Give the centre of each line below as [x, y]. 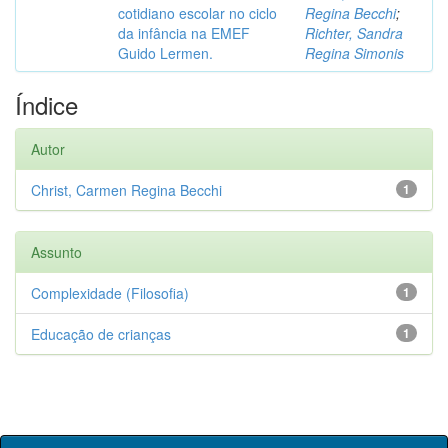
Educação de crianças [101, 334]
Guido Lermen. [165, 53]
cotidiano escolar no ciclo [197, 13]
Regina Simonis [354, 53]
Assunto [56, 252]
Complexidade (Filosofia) [110, 293]
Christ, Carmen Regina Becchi [126, 190]
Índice [46, 104]
